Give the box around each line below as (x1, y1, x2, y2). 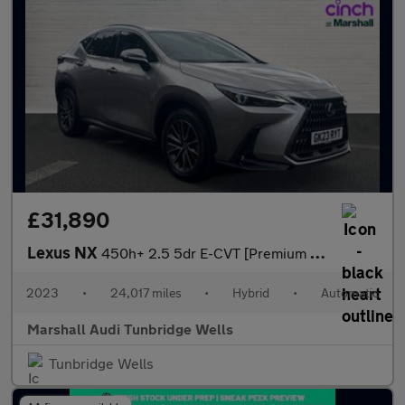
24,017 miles (109, 285, 182, 301)
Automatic (320, 285, 379, 301)
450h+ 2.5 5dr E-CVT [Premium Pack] (101, 244, 310, 262)
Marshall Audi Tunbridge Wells (27, 320, 233, 338)
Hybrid (232, 285, 270, 301)
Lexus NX (27, 242, 101, 263)
